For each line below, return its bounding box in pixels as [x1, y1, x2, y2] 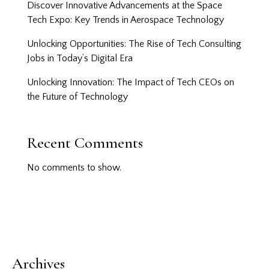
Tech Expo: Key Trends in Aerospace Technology [27, 14, 224, 26]
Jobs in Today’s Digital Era [27, 53, 133, 64]
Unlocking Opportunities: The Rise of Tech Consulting [27, 38, 241, 50]
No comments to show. [27, 162, 121, 174]
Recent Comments [27, 133, 143, 153]
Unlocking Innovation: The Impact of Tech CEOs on [27, 77, 234, 88]
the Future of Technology [27, 91, 128, 103]
